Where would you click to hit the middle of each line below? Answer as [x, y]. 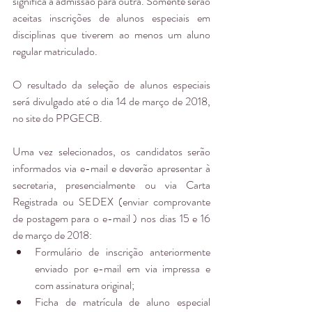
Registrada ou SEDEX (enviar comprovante [111, 201]
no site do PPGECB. [57, 118]
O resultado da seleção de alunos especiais [111, 84]
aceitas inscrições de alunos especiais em [111, 17]
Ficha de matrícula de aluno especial [123, 302]
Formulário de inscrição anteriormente [123, 251]
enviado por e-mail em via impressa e [123, 268]
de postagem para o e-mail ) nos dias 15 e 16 [111, 218]
